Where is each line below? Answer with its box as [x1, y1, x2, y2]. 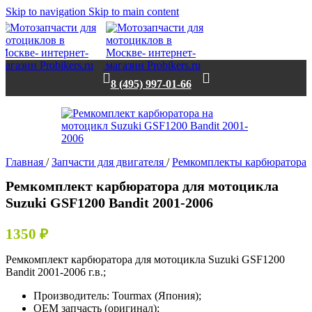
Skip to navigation [6, 6, 88, 17]
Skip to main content [88, 6, 179, 17]
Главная [6, 156, 46, 168]
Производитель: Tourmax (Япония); [33, 290, 201, 302]
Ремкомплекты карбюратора [172, 156, 306, 168]
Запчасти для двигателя [52, 156, 166, 168]
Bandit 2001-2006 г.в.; [6, 266, 106, 279]
